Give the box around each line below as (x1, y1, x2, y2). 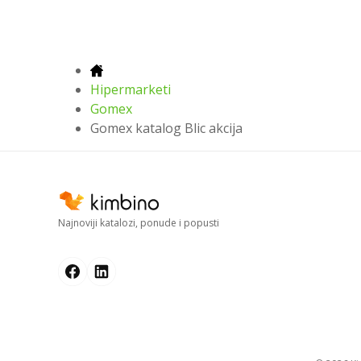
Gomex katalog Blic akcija (90, 118, 243, 137)
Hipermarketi (90, 80, 171, 98)
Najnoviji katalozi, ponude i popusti (58, 216, 219, 230)
